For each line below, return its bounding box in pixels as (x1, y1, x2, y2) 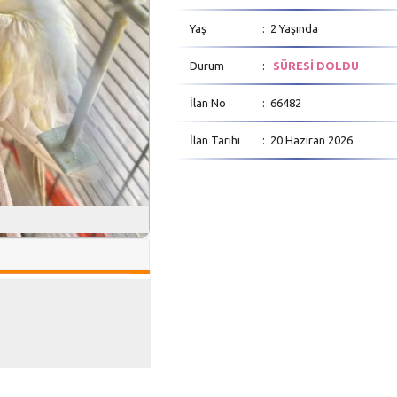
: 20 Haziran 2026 (261, 134, 353, 146)
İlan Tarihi (190, 134, 240, 146)
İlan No (190, 97, 226, 109)
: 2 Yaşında (261, 22, 318, 35)
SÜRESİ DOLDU (272, 59, 359, 72)
